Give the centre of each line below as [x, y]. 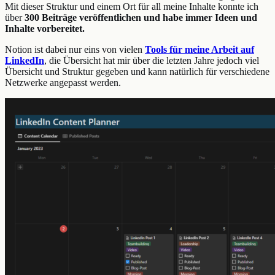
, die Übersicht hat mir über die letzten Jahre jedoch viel [152, 60]
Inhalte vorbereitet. [45, 28]
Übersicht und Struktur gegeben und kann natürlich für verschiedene [137, 71]
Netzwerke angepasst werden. [63, 82]
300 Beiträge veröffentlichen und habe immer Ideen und [141, 17]
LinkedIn [25, 60]
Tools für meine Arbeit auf [199, 49]
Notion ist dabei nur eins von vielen [75, 49]
